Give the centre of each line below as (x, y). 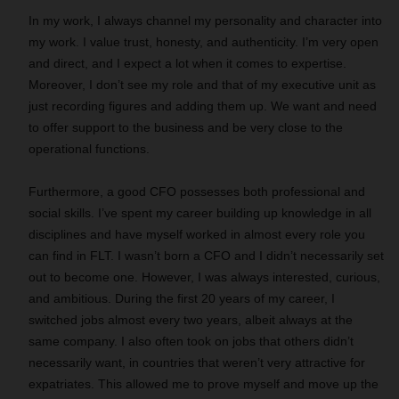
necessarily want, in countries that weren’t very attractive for (197, 362)
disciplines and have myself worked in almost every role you (197, 234)
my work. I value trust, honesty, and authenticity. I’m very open (204, 42)
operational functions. (89, 149)
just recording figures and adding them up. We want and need (203, 106)
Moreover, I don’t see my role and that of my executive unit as (202, 85)
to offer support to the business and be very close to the (186, 127)
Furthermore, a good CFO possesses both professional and (197, 191)
